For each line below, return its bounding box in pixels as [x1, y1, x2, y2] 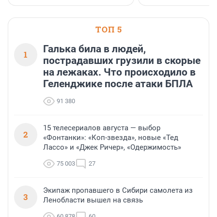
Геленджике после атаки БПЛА [43, 78, 193, 90]
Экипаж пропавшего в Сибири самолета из [43, 186, 193, 195]
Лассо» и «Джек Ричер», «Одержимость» [43, 143, 181, 152]
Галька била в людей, [43, 43, 146, 55]
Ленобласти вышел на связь [43, 196, 143, 205]
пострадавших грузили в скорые [43, 55, 201, 67]
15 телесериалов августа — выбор [43, 124, 160, 133]
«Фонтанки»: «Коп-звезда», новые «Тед [43, 133, 178, 142]
